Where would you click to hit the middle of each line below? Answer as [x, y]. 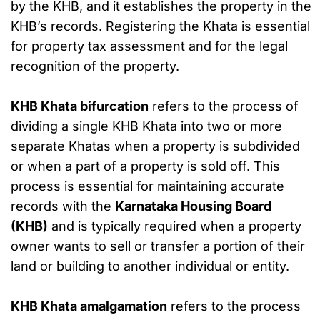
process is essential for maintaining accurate [147, 186]
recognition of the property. [95, 66]
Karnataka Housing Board [193, 206]
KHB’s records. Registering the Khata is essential [160, 26]
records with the [63, 206]
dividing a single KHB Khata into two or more [146, 126]
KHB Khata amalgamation [89, 306]
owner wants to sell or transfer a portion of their [158, 246]
